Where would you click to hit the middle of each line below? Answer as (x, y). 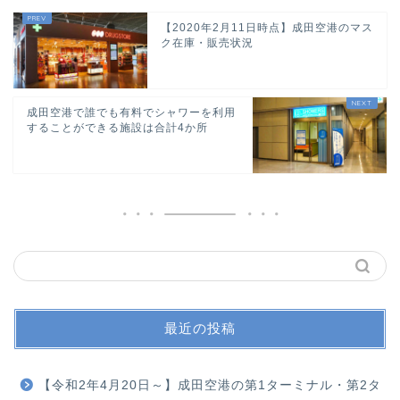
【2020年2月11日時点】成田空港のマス (267, 27)
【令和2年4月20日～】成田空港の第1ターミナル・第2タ (210, 385)
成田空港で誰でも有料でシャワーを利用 (131, 112)
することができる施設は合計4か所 (117, 127)
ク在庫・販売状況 (207, 42)
